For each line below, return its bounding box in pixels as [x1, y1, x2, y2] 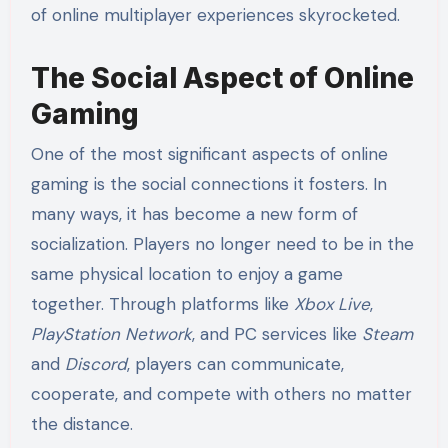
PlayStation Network [30, 322, 192, 345]
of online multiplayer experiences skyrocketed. [30, 4, 400, 27]
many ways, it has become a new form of [30, 202, 358, 225]
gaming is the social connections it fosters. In [30, 172, 387, 195]
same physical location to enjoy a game [30, 262, 343, 285]
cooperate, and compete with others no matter [30, 382, 412, 405]
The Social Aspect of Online [30, 61, 414, 96]
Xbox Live [293, 292, 370, 315]
